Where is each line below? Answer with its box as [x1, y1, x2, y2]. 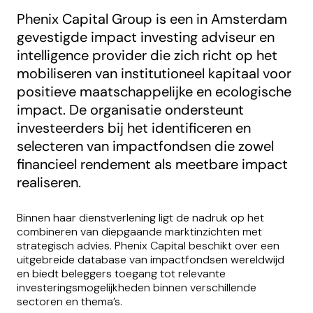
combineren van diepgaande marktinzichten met [17, 224, 262, 240]
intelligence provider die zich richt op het [17, 45, 277, 64]
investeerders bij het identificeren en [17, 118, 251, 137]
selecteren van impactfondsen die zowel [17, 136, 274, 155]
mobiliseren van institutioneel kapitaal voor [17, 64, 291, 82]
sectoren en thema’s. [17, 294, 122, 310]
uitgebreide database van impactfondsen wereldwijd [17, 252, 284, 268]
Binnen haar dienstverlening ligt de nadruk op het [17, 210, 264, 226]
